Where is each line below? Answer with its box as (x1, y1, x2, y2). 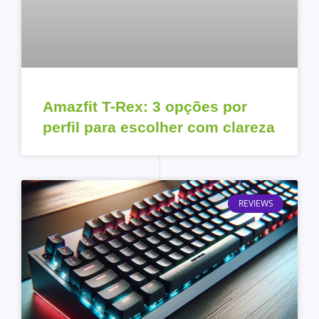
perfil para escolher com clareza (43, 118, 275, 135)
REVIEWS (238, 197, 273, 210)
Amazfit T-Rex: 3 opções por (43, 98, 247, 115)
